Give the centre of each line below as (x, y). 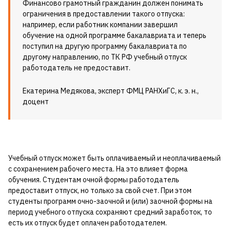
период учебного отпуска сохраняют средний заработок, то (110, 212)
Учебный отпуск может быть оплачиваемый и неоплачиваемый (114, 158)
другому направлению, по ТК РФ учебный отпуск (105, 57)
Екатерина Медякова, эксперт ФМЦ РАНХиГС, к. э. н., (111, 91)
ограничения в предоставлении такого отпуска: (104, 14)
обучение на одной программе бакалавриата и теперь (114, 36)
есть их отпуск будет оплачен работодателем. (88, 223)
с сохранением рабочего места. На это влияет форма (98, 169)
